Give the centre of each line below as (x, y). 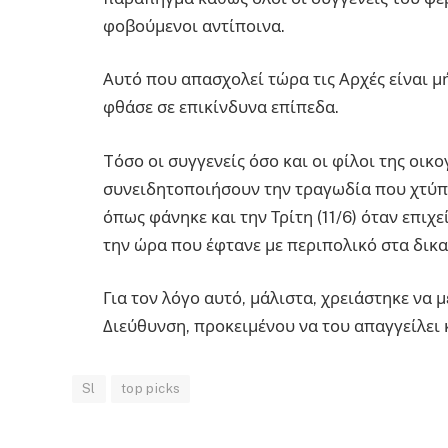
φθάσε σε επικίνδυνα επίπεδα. (221, 107)
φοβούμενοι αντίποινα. (194, 25)
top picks (150, 389)
